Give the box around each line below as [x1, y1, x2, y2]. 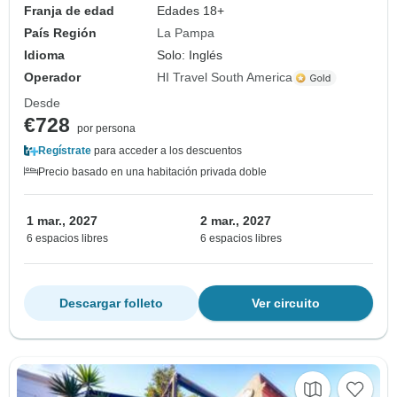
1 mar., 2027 [27, 214, 97, 229]
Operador [24, 70, 81, 85]
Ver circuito [252, 296, 320, 311]
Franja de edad [24, 4, 114, 19]
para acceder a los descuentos [91, 144, 242, 158]
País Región [24, 26, 97, 41]
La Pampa [157, 26, 215, 41]
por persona [77, 122, 136, 136]
